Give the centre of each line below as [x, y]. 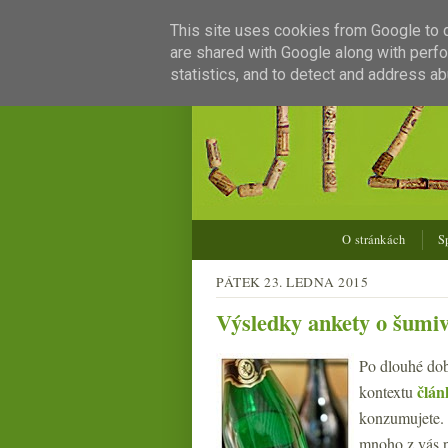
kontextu [388, 391]
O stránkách [374, 239]
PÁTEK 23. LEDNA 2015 [292, 282]
